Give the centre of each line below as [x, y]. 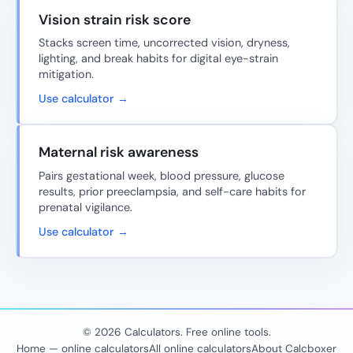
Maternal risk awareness [119, 152]
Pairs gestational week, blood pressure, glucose [162, 175]
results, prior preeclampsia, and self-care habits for [172, 191]
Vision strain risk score [115, 19]
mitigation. [66, 74]
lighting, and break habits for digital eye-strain [158, 59]
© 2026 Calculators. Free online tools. [176, 332]
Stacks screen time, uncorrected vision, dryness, [164, 43]
